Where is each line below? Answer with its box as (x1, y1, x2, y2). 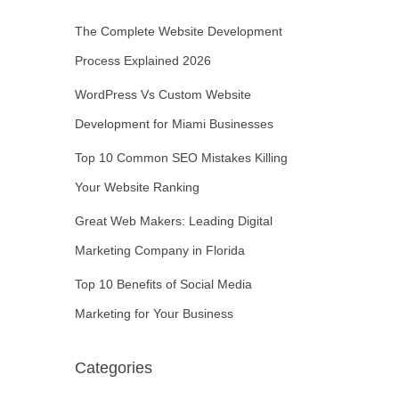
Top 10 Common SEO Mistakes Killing (74, 151, 288, 165)
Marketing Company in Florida (74, 243, 245, 257)
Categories (74, 359, 152, 377)
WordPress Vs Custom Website (74, 87, 251, 102)
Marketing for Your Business (74, 306, 233, 321)
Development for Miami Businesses (74, 117, 273, 131)
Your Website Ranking (74, 180, 199, 194)
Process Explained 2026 (74, 53, 211, 68)
